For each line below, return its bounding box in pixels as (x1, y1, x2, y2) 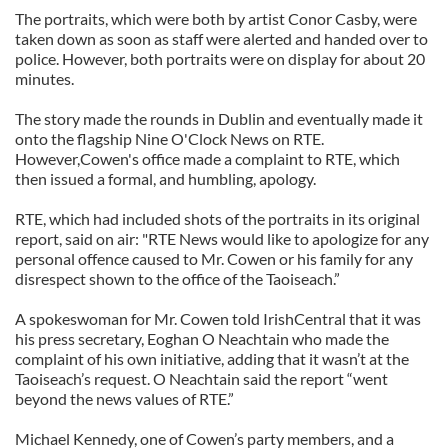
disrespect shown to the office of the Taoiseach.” (15, 269, 340, 288)
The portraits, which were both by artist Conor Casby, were (15, 9, 417, 28)
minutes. (15, 69, 74, 88)
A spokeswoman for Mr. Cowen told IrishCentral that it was (15, 309, 421, 328)
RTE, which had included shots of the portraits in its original (15, 209, 420, 228)
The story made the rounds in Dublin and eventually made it (15, 109, 423, 128)
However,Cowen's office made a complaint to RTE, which (15, 149, 400, 168)
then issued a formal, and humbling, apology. (15, 169, 316, 188)
